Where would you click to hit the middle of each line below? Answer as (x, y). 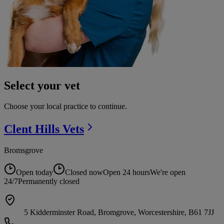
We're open (168, 172)
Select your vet (42, 85)
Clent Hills (33, 129)
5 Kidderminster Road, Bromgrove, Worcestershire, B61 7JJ (119, 212)
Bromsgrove (23, 150)
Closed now (84, 172)
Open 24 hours (126, 172)
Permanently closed (49, 181)
